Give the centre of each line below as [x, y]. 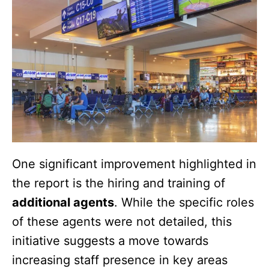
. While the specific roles [184, 203]
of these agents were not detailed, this [122, 222]
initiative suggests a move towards [110, 241]
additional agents [63, 203]
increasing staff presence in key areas [120, 260]
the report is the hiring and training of [119, 183]
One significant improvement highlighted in [134, 164]
